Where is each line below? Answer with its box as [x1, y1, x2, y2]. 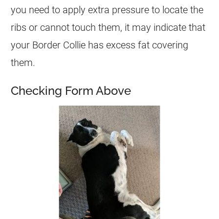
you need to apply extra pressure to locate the [11, 4, 204, 16]
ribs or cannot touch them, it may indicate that [11, 22, 206, 33]
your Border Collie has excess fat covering [11, 39, 189, 51]
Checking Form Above [11, 84, 131, 98]
